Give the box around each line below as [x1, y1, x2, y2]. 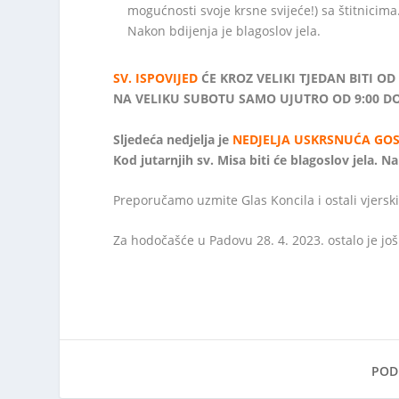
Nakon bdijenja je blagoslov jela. [127, 22, 322, 40]
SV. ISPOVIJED [113, 69, 199, 87]
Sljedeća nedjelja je [113, 130, 233, 148]
